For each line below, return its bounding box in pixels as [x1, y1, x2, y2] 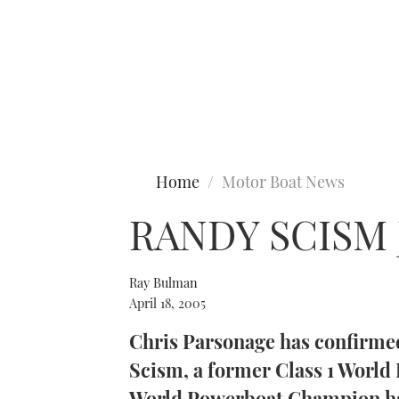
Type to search [9, 78, 94, 96]
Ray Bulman [129, 273, 198, 291]
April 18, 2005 [129, 294, 206, 312]
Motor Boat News [222, 171, 345, 192]
